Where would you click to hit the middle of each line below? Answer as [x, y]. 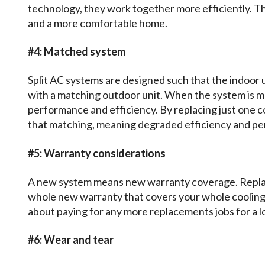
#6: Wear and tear [71, 240]
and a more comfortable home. [98, 23]
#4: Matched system [77, 51]
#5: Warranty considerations [97, 153]
